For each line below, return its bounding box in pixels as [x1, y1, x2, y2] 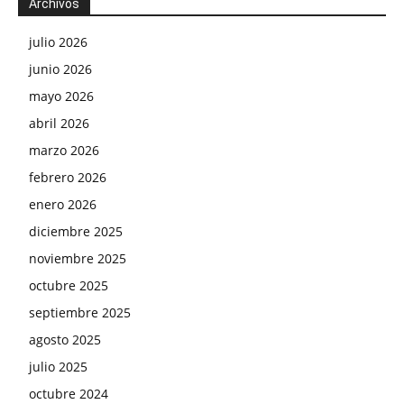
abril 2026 [29, 115, 89, 133]
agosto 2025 [29, 331, 101, 349]
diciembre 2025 [29, 223, 123, 241]
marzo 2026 [29, 142, 99, 160]
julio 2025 [29, 358, 87, 376]
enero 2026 [29, 196, 96, 214]
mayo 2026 [29, 87, 94, 106]
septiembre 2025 [29, 304, 131, 322]
